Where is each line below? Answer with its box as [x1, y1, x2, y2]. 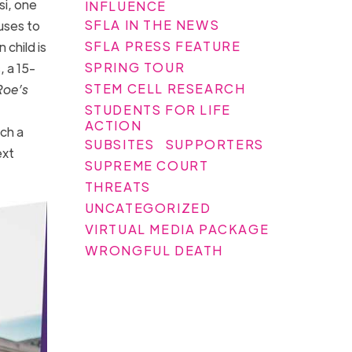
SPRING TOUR [84, 58, 185, 75]
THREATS [84, 178, 151, 195]
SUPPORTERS [165, 135, 264, 152]
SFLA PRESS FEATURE [84, 37, 241, 54]
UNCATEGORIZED [84, 199, 211, 216]
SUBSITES [84, 135, 155, 152]
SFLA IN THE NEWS [84, 16, 220, 33]
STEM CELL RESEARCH [84, 79, 246, 97]
